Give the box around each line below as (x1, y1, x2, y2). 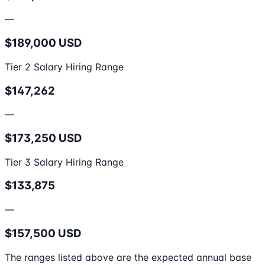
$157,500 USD (5, 226, 82, 240)
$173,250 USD (5, 131, 82, 146)
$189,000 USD (5, 36, 82, 50)
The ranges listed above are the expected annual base (5, 251, 251, 263)
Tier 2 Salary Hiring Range (5, 60, 124, 73)
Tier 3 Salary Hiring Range (5, 156, 124, 168)
